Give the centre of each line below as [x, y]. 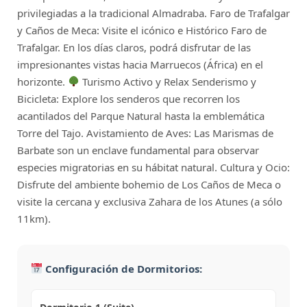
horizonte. [42, 81]
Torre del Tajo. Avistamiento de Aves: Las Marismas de [145, 133]
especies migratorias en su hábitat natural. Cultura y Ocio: [153, 167]
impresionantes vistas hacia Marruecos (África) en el [140, 64]
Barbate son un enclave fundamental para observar [138, 150]
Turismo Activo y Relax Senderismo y [168, 81]
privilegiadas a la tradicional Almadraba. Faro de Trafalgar [153, 13]
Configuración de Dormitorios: [123, 268]
